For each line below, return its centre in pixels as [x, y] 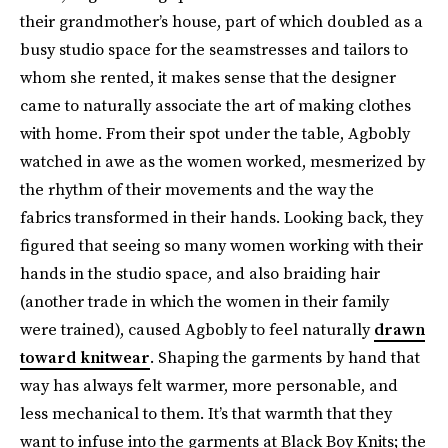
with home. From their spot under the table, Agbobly [215, 133]
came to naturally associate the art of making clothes [215, 105]
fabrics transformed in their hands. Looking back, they [221, 217]
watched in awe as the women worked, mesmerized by [222, 161]
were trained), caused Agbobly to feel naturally [197, 329]
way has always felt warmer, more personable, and [209, 385]
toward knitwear [85, 357]
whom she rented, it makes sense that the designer [208, 77]
